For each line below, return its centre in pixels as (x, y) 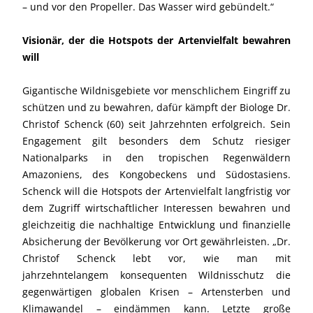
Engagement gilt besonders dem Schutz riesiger (156, 140)
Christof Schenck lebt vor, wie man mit (156, 258)
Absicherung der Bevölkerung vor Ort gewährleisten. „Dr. (156, 241)
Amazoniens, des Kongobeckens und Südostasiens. (156, 174)
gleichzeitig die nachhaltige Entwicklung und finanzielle (156, 224)
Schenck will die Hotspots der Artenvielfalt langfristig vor (156, 191)
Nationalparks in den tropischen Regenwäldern (156, 157)
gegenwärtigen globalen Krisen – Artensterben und (156, 291)
